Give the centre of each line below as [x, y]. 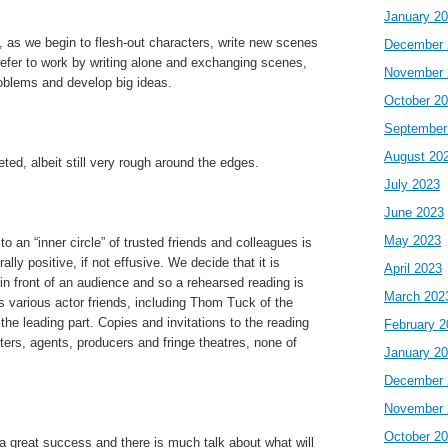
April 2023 [413, 268]
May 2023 [412, 240]
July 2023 [412, 184]
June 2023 [414, 212]
